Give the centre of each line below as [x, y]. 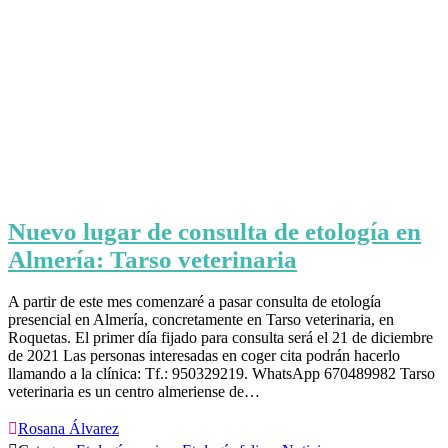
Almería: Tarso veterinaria [152, 260]
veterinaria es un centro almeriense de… [134, 391]
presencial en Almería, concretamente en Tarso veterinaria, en [201, 319]
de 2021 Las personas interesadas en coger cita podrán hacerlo [204, 355]
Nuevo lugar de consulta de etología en [214, 232]
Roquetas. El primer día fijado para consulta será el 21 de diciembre [220, 337]
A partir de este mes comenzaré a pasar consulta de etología [194, 301]
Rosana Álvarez [68, 428]
